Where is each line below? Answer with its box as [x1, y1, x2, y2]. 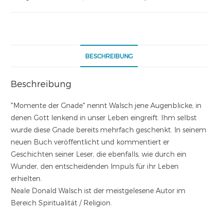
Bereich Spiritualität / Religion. [11, 199, 112, 207]
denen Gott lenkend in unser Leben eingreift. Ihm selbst [11, 113, 197, 122]
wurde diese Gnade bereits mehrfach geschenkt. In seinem [11, 126, 207, 134]
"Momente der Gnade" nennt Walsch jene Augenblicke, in [11, 101, 202, 109]
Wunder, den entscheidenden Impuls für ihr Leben [11, 162, 179, 170]
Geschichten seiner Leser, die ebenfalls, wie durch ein [11, 150, 187, 158]
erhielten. [11, 174, 42, 182]
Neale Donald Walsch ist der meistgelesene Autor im [11, 186, 186, 195]
